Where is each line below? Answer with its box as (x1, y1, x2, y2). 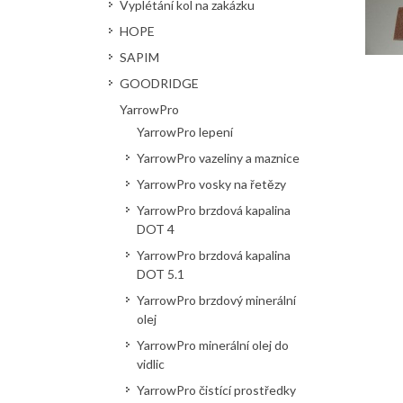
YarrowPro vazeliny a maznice (137, 150, 300, 166)
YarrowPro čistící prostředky (137, 382, 296, 398)
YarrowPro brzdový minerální (137, 292, 296, 308)
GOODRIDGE (120, 76, 199, 91)
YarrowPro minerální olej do (137, 337, 289, 353)
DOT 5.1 (137, 266, 184, 282)
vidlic (137, 356, 165, 372)
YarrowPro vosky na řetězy (137, 176, 286, 192)
